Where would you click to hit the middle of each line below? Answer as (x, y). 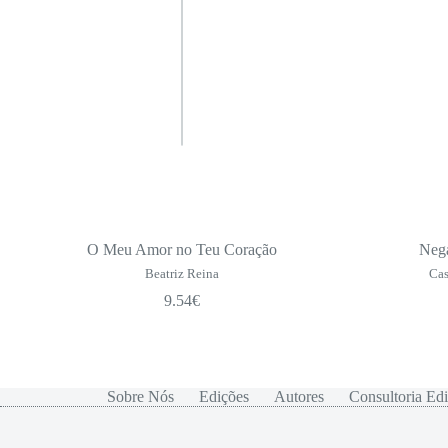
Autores (299, 397)
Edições (224, 397)
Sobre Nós (141, 397)
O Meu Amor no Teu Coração (182, 250)
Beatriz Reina (182, 274)
